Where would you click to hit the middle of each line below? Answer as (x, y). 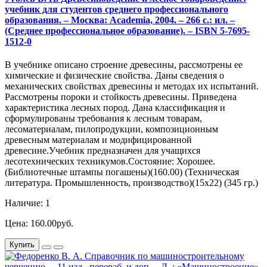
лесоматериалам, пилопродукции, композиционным (111, 129)
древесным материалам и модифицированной (98, 140)
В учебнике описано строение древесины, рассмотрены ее (124, 65)
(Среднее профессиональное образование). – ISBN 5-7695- (127, 30)
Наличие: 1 (27, 203)
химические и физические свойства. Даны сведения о (114, 76)
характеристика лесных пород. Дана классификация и (115, 108)
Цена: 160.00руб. (39, 223)
